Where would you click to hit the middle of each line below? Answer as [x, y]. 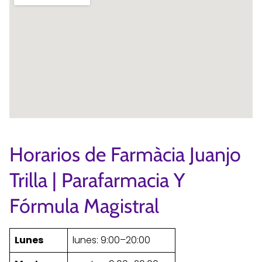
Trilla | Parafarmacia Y [97, 180]
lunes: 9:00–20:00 [111, 240]
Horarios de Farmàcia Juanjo [125, 154]
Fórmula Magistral [84, 206]
